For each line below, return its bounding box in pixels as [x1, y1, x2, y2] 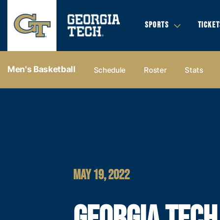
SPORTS [145, 20, 169, 30]
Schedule [93, 65, 126, 75]
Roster [144, 65, 167, 75]
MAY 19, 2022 [73, 166, 130, 183]
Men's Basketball [7, 64, 76, 74]
